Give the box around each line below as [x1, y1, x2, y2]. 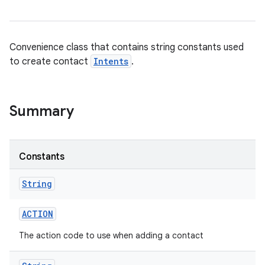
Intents [93, 56, 128, 67]
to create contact [9, 56, 91, 67]
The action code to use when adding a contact [19, 230, 203, 241]
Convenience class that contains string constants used [9, 41, 244, 53]
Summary [9, 102, 74, 120]
